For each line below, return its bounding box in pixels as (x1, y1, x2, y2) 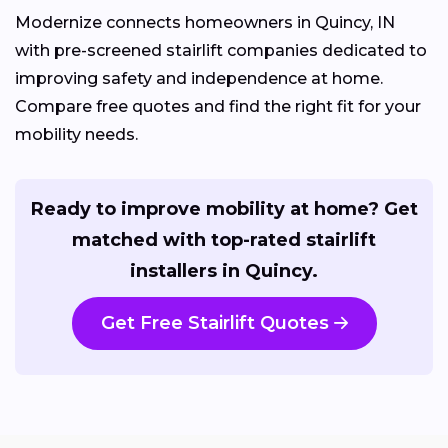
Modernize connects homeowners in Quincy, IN (15, 12, 395, 32)
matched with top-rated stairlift (72, 228, 376, 251)
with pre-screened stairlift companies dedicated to (15, 40, 427, 60)
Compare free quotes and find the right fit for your (15, 96, 421, 116)
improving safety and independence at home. (15, 68, 383, 88)
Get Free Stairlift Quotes (100, 311, 329, 334)
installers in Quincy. (130, 259, 318, 282)
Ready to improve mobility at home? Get (30, 197, 418, 220)
